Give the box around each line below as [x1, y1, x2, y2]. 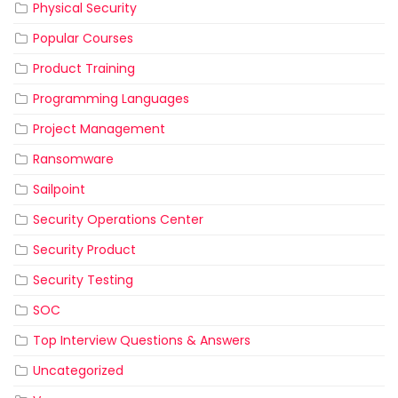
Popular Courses [33, 29, 133, 48]
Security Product [33, 241, 136, 259]
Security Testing [33, 271, 133, 290]
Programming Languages [33, 90, 189, 108]
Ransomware [33, 150, 114, 169]
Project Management [33, 120, 165, 139]
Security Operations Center [33, 211, 203, 229]
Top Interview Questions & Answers [33, 331, 251, 350]
